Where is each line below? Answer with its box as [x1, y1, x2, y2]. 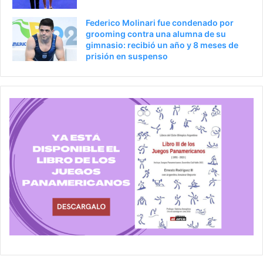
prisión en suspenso [86, 50, 168, 61]
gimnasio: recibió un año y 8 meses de [86, 39, 238, 50]
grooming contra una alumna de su [86, 28, 226, 39]
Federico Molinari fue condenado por [86, 17, 234, 28]
